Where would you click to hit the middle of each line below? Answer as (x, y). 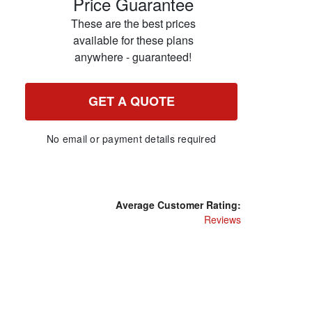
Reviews (223, 219)
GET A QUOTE (131, 101)
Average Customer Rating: (178, 205)
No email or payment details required (131, 139)
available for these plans (133, 40)
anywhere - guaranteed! (133, 57)
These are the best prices (133, 23)
